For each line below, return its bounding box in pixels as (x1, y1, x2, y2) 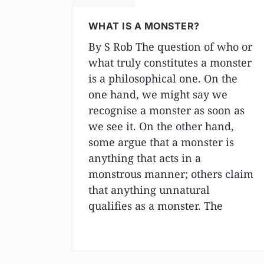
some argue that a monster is (88, 134, 234, 149)
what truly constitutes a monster (88, 55, 252, 70)
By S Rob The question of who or (88, 39, 252, 54)
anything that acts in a (88, 150, 201, 165)
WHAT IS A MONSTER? (88, 19, 200, 32)
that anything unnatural (88, 182, 210, 197)
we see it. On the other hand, (88, 118, 234, 133)
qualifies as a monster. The (88, 198, 223, 213)
